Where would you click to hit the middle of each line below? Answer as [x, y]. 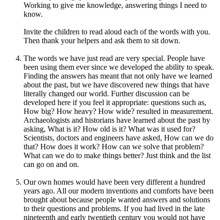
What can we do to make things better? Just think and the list [117, 155]
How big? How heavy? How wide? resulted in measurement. [118, 111]
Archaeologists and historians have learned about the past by [117, 120]
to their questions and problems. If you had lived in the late [114, 208]
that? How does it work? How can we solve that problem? [114, 146]
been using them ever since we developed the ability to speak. [119, 67]
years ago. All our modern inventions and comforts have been [119, 191]
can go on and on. [51, 164]
